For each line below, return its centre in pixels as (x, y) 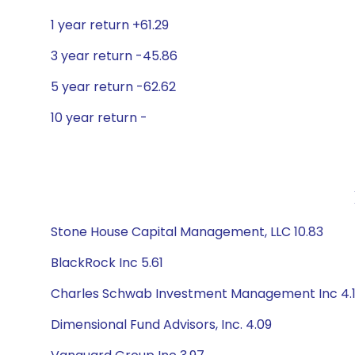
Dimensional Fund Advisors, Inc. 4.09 (161, 324)
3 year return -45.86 (114, 56)
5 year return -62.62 (113, 87)
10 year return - (99, 118)
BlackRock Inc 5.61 (107, 263)
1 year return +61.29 (110, 25)
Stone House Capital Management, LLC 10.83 (187, 232)
